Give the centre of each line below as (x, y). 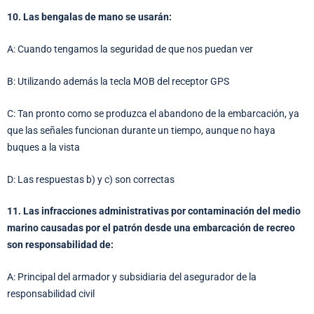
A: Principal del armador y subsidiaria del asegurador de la (132, 277)
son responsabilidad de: (60, 245)
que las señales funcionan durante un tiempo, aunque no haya (141, 130)
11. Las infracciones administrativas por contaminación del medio (154, 211)
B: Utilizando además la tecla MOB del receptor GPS (118, 81)
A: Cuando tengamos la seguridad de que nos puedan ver (130, 49)
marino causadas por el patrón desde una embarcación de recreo (151, 228)
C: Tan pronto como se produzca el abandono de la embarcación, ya (153, 113)
